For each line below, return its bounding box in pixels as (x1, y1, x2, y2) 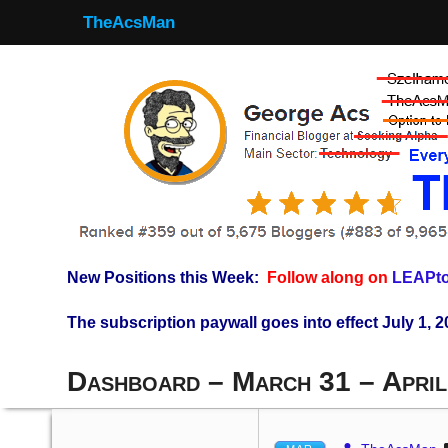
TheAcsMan (83, 13, 175, 32)
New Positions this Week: (67, 269, 259, 286)
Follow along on (267, 269, 392, 286)
